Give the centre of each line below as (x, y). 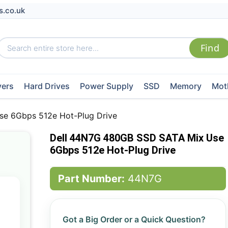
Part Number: (91, 179)
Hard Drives (47, 86)
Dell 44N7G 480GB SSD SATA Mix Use (137, 138)
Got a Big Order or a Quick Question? (134, 219)
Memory (186, 86)
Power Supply (106, 86)
